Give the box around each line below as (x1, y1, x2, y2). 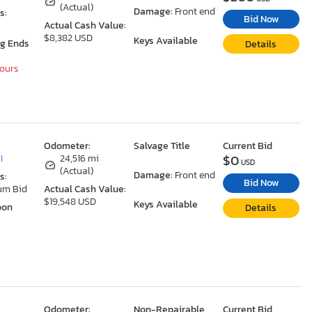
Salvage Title (133, 139, 190, 153)
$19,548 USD (44, 194, 97, 209)
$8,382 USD (44, 30, 93, 45)
